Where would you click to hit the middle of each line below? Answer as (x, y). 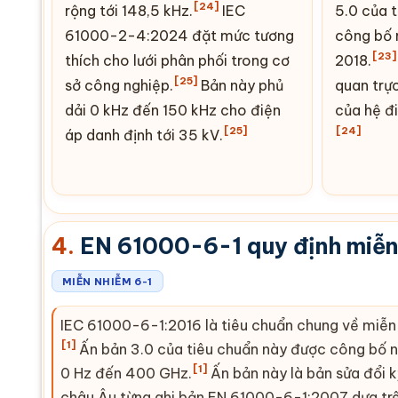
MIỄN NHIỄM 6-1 (107, 281)
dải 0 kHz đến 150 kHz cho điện (173, 110)
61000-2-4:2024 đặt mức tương (179, 35)
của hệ (359, 110)
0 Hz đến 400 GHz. (126, 373)
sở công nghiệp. (119, 85)
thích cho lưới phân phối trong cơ (177, 60)
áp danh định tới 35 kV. (144, 135)
